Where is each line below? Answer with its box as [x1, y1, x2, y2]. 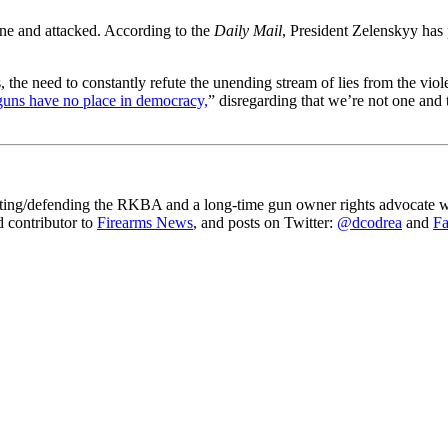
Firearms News [97, 213, 193, 231]
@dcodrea [337, 213, 402, 231]
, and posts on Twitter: [193, 213, 337, 231]
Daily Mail [214, 21, 282, 39]
